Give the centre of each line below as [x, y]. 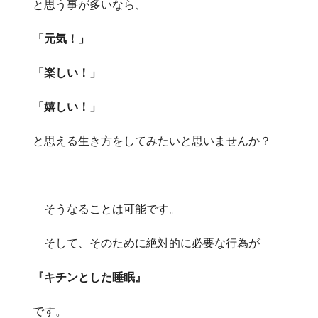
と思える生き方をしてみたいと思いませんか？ [152, 140]
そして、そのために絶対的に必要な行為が [146, 242]
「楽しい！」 [67, 72]
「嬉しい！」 [67, 106]
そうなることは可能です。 [106, 208]
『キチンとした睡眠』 [89, 276]
